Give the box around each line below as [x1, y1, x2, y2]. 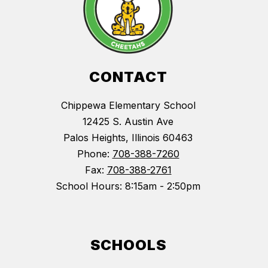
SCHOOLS [90, 236, 166, 254]
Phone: [77, 148, 112, 160]
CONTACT [89, 68, 167, 86]
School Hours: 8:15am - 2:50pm [56, 180, 200, 193]
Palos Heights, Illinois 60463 [63, 132, 193, 144]
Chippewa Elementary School [60, 99, 196, 112]
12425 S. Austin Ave [83, 115, 173, 128]
